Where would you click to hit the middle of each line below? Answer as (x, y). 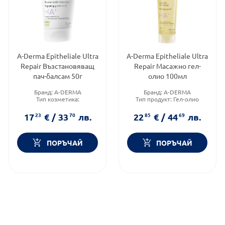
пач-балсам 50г (58, 76)
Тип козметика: (58, 99)
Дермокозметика (58, 106)
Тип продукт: (155, 99)
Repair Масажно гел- (167, 66)
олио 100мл (167, 76)
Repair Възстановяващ (58, 66)
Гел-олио (186, 99)
